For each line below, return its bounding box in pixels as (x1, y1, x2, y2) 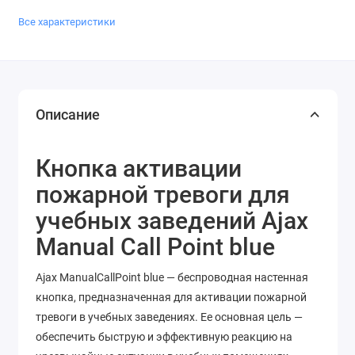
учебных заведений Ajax (36, 206, 308, 235)
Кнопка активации (36, 154, 242, 182)
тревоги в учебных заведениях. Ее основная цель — (36, 310, 303, 323)
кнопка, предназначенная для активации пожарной (36, 290, 307, 303)
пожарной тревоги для (36, 180, 290, 208)
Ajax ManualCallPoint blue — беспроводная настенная (36, 270, 308, 284)
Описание (36, 105, 100, 123)
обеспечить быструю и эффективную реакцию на (36, 330, 292, 343)
